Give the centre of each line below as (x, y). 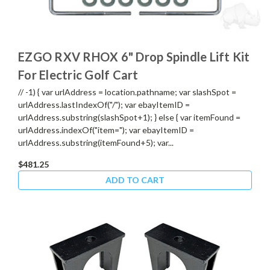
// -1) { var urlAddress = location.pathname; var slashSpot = (127, 92)
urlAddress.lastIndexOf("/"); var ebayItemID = (104, 104)
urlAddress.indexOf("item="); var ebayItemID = (106, 130)
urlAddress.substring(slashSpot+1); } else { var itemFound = (129, 117)
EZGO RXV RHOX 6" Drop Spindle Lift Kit (134, 56)
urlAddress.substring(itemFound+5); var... (96, 142)
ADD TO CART (135, 180)
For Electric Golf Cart (78, 74)
